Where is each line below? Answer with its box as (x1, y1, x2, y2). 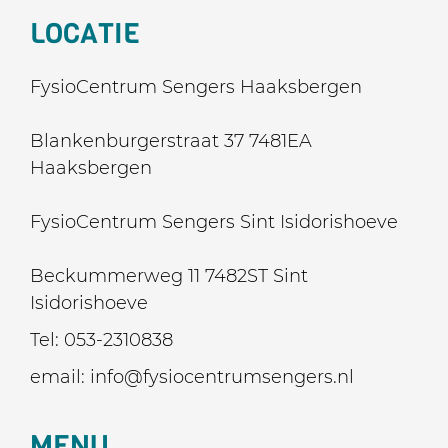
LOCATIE (30, 15, 140, 52)
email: (30, 366, 90, 388)
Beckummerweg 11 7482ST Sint (30, 265, 308, 287)
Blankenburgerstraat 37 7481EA (30, 130, 312, 152)
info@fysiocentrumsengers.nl (90, 366, 354, 388)
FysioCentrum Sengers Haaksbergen (30, 76, 362, 98)
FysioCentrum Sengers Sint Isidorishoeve (30, 211, 398, 233)
